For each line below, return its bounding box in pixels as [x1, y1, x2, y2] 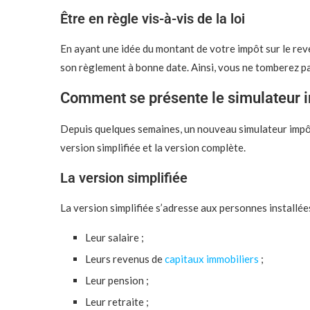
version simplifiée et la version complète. [60, 141, 246, 154]
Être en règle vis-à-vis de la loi [60, 10, 245, 27]
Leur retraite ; [85, 295, 149, 308]
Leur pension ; [85, 274, 149, 286]
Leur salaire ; [85, 231, 144, 244]
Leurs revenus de [85, 253, 165, 265]
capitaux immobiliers [165, 253, 261, 265]
